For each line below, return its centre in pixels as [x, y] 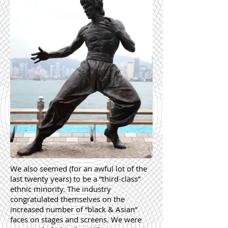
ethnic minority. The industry [61, 189]
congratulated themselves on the [67, 199]
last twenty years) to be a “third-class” [75, 179]
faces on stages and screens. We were [76, 219]
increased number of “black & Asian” [74, 209]
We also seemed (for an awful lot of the [79, 168]
